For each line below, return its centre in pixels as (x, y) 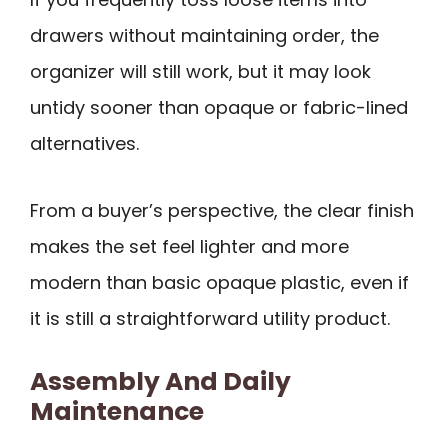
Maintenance (117, 412)
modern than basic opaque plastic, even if (219, 282)
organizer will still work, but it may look (200, 72)
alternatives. (84, 144)
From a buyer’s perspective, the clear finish (222, 210)
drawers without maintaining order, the (204, 36)
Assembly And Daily (160, 382)
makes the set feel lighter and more (189, 246)
